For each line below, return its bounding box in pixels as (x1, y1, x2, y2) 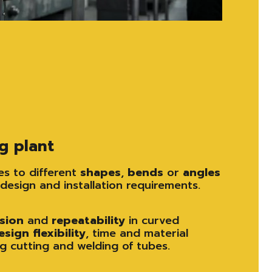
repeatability (52, 211, 125, 229)
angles (183, 163, 220, 181)
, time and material (86, 224, 188, 242)
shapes (80, 163, 121, 181)
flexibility (33, 224, 86, 242)
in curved (125, 211, 179, 229)
